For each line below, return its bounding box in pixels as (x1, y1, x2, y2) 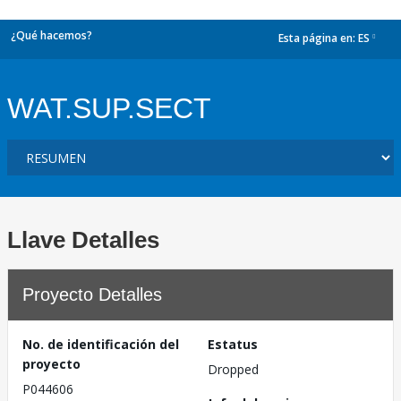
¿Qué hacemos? (11, 28, 92, 43)
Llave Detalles (7, 226, 159, 253)
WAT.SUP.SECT (7, 92, 211, 124)
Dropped (208, 361, 259, 378)
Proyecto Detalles (22, 285, 162, 304)
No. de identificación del (22, 336, 179, 353)
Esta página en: (278, 30, 358, 47)
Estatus (208, 336, 258, 353)
